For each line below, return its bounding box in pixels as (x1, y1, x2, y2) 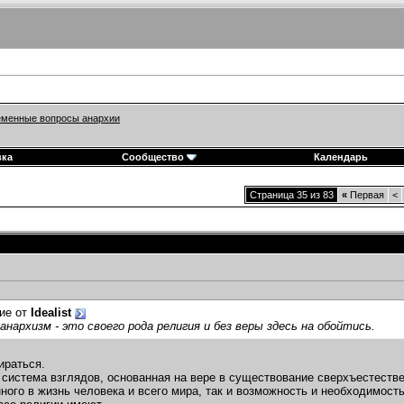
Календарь (314, 151, 368, 162)
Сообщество (121, 151, 184, 162)
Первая (347, 189, 384, 200)
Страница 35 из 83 (250, 189, 334, 200)
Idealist (31, 306, 71, 320)
